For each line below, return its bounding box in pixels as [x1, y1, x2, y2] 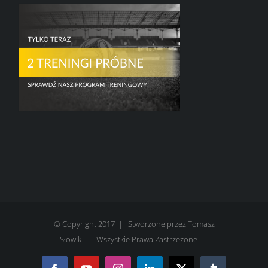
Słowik [59, 233, 81, 245]
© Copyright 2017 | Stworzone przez [53, 218, 188, 229]
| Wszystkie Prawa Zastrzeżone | [81, 233, 209, 245]
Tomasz [187, 218, 215, 229]
